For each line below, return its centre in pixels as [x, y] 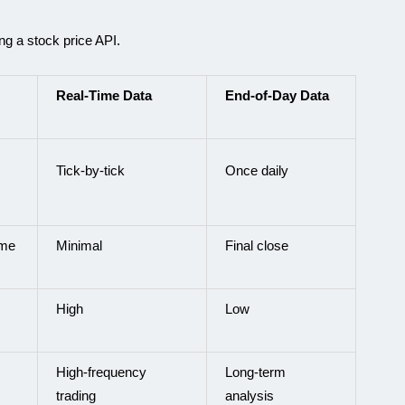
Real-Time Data [104, 95]
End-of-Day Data [277, 95]
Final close [257, 245]
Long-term [255, 372]
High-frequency [101, 372]
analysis [250, 396]
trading [76, 396]
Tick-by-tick [90, 170]
